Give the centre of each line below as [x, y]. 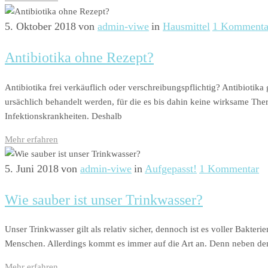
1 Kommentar [229, 168]
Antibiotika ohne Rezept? [79, 57]
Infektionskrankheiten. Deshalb [63, 116]
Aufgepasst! [171, 168]
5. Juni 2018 [32, 168]
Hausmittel [186, 26]
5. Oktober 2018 [40, 26]
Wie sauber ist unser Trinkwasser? [104, 200]
